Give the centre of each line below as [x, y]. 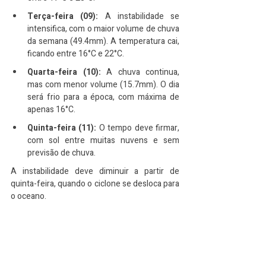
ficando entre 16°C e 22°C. [76, 54]
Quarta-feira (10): [64, 72]
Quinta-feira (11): [62, 128]
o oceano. [28, 196]
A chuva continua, [140, 72]
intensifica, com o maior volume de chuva [103, 29]
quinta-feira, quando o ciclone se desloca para [95, 184]
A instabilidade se [139, 16]
